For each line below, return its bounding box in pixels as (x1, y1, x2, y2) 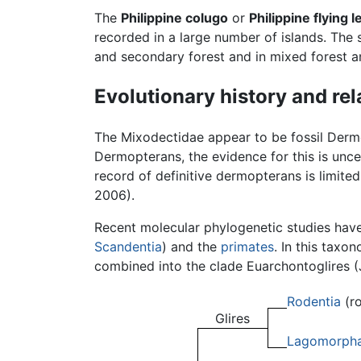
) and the (162, 239, 221, 255)
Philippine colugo (121, 10, 228, 27)
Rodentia (287, 293, 341, 310)
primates (221, 239, 274, 255)
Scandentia (94, 239, 162, 255)
